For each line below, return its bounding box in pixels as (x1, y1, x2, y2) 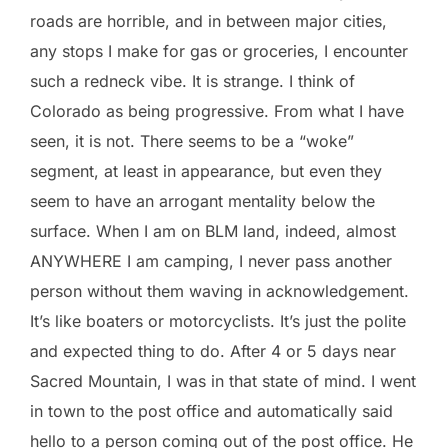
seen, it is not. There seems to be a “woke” (30, 130, 354, 151)
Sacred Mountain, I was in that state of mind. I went (30, 370, 416, 391)
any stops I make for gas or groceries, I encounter (30, 40, 408, 61)
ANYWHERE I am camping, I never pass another (30, 250, 392, 271)
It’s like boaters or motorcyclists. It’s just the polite (30, 310, 406, 331)
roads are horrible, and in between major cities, (30, 10, 387, 31)
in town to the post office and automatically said (30, 400, 393, 421)
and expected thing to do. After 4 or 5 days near (30, 340, 396, 361)
